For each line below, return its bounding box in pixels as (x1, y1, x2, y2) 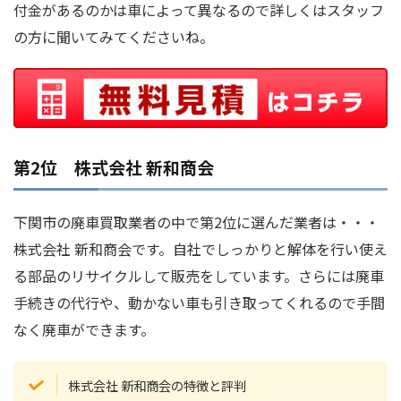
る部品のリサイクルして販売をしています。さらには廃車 (13, 265, 384, 287)
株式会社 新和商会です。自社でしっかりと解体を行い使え (13, 238, 388, 260)
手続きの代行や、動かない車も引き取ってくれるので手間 (13, 292, 385, 314)
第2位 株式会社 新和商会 (13, 155, 214, 180)
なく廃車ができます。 (13, 319, 155, 341)
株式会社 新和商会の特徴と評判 (68, 375, 247, 395)
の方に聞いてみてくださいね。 (13, 26, 214, 48)
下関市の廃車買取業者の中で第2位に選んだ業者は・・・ (13, 211, 380, 234)
